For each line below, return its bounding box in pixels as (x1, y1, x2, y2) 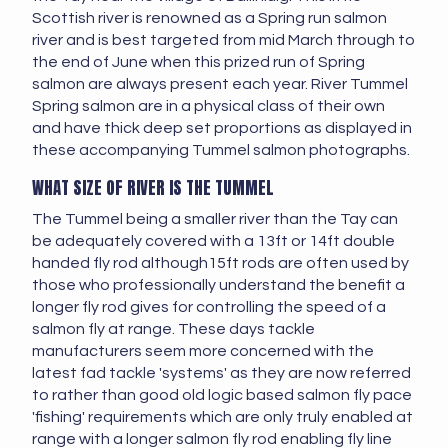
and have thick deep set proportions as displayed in (32, 120, 412, 137)
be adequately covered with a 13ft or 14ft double (32, 233, 395, 250)
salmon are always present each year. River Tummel (32, 76, 408, 93)
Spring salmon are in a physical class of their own (32, 98, 385, 115)
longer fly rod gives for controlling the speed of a (32, 299, 386, 316)
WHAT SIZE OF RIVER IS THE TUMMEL (32, 175, 274, 202)
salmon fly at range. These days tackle (32, 321, 315, 338)
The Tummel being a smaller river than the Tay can (32, 211, 398, 228)
